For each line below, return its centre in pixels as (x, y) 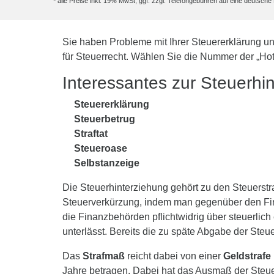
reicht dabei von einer (174, 256)
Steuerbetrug (105, 119)
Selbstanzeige (107, 163)
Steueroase (101, 149)
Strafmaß (104, 256)
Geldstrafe (247, 256)
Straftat (91, 134)
